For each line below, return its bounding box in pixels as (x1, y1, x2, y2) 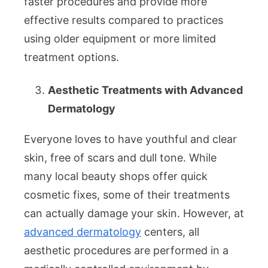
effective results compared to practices (24, 14, 223, 27)
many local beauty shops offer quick (24, 170, 208, 183)
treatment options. (24, 51, 119, 64)
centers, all (141, 226, 199, 239)
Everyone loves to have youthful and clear (24, 133, 237, 146)
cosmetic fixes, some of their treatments (24, 188, 230, 202)
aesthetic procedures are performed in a (24, 244, 229, 257)
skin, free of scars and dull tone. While (24, 151, 217, 165)
